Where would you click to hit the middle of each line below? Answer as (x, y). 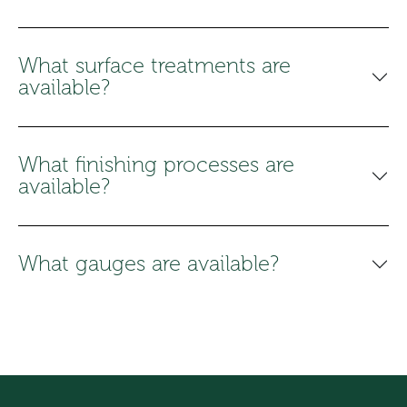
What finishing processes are (156, 165)
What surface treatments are (154, 66)
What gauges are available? (149, 264)
